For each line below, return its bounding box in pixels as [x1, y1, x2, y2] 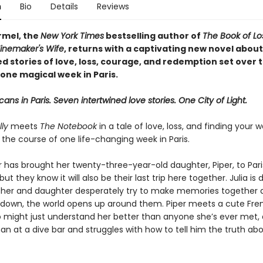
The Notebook [39, 120, 97, 132]
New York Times [40, 30, 104, 42]
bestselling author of [103, 30, 203, 42]
